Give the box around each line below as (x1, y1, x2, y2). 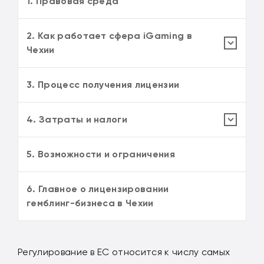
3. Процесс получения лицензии (27, 79, 180, 90)
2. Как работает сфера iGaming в (27, 30, 192, 41)
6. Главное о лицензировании (27, 183, 169, 194)
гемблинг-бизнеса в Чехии (27, 197, 154, 209)
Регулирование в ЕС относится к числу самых (18, 246, 230, 258)
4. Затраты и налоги (27, 114, 128, 125)
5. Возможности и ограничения (27, 148, 175, 160)
